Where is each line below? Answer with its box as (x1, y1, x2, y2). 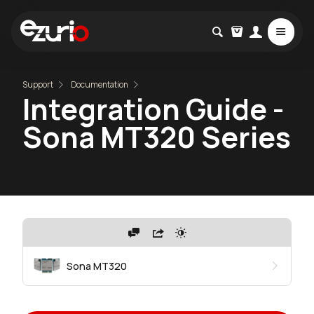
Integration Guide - (22, 89, 284, 129)
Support (22, 79, 53, 90)
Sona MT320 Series (22, 117, 291, 157)
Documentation (71, 79, 129, 90)
